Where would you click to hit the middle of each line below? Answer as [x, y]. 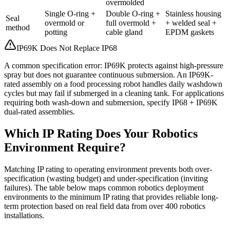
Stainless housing [193, 14]
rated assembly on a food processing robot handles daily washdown [113, 84]
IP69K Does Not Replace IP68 [67, 48]
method [18, 28]
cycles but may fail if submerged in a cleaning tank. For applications [114, 93]
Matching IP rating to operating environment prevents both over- [108, 169]
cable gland [124, 32]
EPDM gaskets [190, 32]
